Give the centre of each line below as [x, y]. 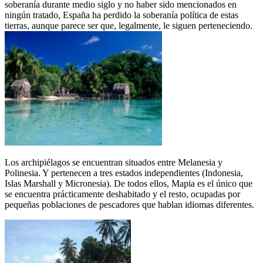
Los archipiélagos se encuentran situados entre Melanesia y [114, 162]
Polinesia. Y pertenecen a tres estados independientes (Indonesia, [124, 173]
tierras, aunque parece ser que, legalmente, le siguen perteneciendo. [129, 25]
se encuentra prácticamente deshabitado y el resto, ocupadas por [122, 194]
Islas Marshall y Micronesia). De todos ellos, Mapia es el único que [129, 183]
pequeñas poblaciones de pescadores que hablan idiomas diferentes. [129, 204]
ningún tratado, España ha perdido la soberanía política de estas [122, 15]
